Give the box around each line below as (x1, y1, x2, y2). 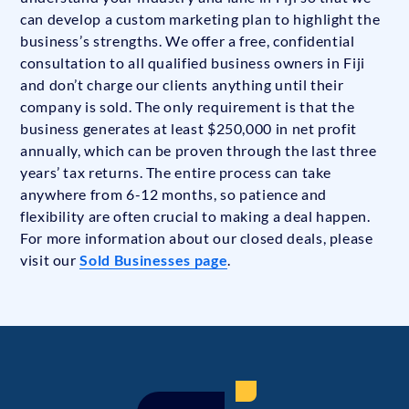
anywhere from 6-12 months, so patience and (20, 185, 327, 204)
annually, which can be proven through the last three (20, 142, 377, 160)
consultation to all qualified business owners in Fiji (20, 54, 365, 72)
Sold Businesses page (79, 251, 228, 269)
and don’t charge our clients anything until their (20, 76, 344, 94)
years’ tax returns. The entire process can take (20, 163, 332, 182)
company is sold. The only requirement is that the (20, 98, 355, 116)
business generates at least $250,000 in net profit (20, 120, 358, 138)
